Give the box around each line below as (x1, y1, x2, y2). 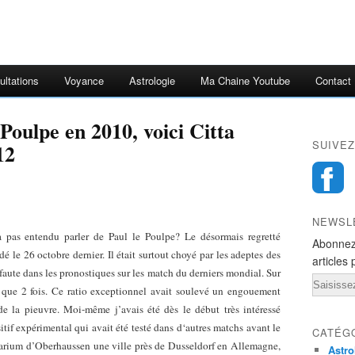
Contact (315, 73, 351, 88)
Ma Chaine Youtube (200, 73, 290, 88)
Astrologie (129, 73, 175, 88)
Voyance (64, 73, 104, 88)
